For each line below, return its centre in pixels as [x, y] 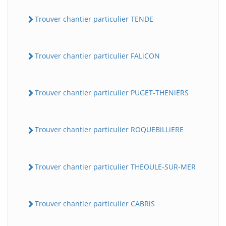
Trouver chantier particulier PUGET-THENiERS [112, 93]
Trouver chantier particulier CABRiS [95, 203]
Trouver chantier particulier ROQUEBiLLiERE [109, 130]
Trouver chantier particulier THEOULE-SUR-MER [115, 166]
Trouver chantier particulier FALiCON [97, 55]
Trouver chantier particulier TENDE [94, 19]
